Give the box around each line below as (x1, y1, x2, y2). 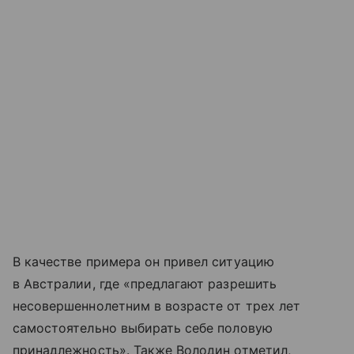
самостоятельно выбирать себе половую (13, 319, 273, 336)
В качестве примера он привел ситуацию (13, 253, 274, 269)
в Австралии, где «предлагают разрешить (13, 275, 277, 292)
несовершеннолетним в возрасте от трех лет (13, 297, 300, 314)
